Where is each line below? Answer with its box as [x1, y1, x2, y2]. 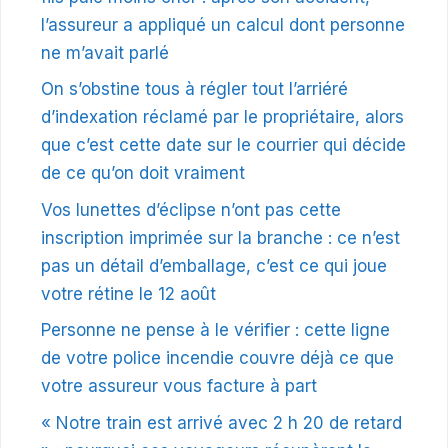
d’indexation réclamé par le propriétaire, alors [41, 107, 404, 128]
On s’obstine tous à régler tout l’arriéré [41, 79, 348, 100]
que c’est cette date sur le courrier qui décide [41, 135, 406, 156]
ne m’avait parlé [41, 42, 169, 63]
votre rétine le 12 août [41, 283, 216, 304]
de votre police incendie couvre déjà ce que [41, 348, 394, 369]
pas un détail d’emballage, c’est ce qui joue [41, 255, 387, 276]
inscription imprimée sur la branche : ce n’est [41, 227, 400, 248]
